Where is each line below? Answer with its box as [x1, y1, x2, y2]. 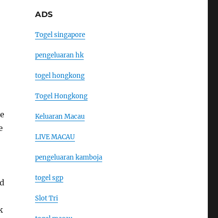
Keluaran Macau [35, 112, 85, 121]
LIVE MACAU [35, 132, 75, 141]
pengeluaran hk [35, 51, 84, 59]
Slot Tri [35, 194, 58, 202]
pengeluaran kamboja [35, 153, 102, 162]
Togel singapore [35, 30, 85, 39]
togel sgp [35, 173, 63, 182]
